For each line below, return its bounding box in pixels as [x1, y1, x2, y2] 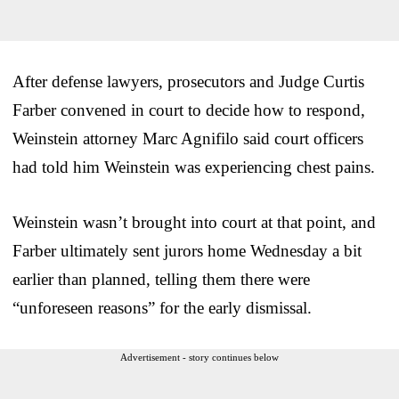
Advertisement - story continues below [120, 351, 279, 362]
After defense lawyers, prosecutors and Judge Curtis [12, 71, 364, 91]
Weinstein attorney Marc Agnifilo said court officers [12, 128, 363, 148]
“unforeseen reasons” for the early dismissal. [12, 297, 312, 317]
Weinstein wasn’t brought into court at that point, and [12, 212, 376, 232]
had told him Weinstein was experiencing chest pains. [12, 157, 375, 176]
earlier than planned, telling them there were [12, 269, 310, 289]
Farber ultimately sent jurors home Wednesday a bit [12, 240, 362, 260]
